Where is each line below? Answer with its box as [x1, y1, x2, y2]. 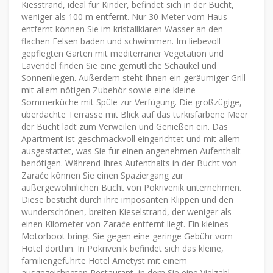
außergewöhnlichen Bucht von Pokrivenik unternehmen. [21, 181, 241, 193]
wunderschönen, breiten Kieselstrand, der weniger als [21, 205, 232, 218]
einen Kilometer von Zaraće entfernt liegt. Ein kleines [21, 218, 229, 230]
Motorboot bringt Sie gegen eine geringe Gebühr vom [21, 230, 233, 242]
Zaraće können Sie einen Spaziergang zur [21, 169, 183, 181]
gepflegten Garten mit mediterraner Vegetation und [21, 47, 224, 59]
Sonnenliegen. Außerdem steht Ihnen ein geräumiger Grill [21, 71, 246, 83]
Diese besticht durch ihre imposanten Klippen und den [21, 193, 233, 205]
